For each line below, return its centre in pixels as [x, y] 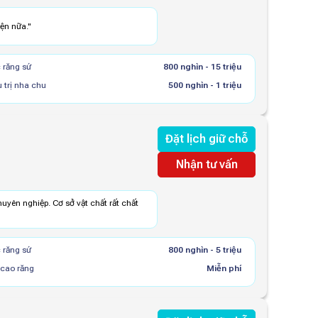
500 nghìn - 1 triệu [204, 85]
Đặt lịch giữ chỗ [207, 139]
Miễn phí [224, 268]
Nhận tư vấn [207, 164]
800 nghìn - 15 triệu [202, 67]
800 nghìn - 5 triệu [204, 250]
